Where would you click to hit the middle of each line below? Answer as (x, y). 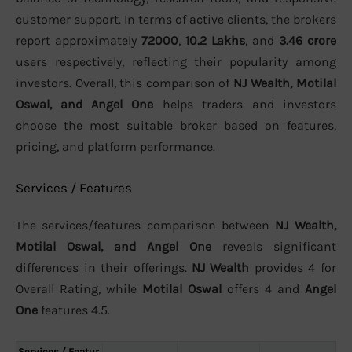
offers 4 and (263, 289)
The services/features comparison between (145, 225)
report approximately (79, 40)
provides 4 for (293, 268)
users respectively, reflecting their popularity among (176, 61)
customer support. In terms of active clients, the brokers (176, 19)
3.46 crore (308, 40)
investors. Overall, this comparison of (125, 82)
